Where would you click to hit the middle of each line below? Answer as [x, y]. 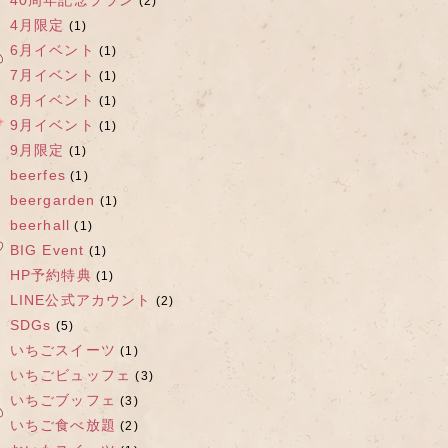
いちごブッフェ [62, 400]
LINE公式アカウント [80, 300]
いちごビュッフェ [70, 375]
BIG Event [47, 250]
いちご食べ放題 [62, 425]
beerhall [40, 225]
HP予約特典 [50, 275]
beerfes [37, 175]
